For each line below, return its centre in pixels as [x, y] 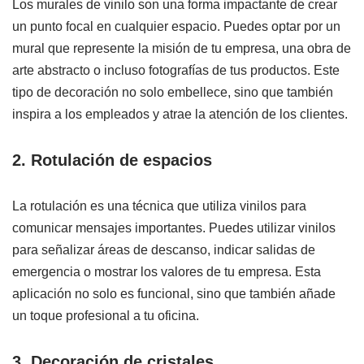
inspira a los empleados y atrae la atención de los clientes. [180, 114]
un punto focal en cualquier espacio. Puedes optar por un [176, 26]
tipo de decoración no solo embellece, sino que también [173, 92]
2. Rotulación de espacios [112, 160]
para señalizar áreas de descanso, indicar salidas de [164, 249]
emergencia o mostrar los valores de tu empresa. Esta [167, 271]
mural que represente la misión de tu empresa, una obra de [182, 48]
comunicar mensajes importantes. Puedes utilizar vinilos [174, 227]
